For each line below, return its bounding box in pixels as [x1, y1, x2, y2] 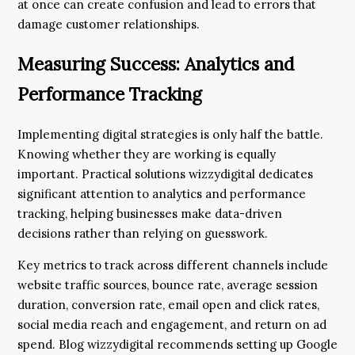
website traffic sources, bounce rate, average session [17, 277, 318, 292]
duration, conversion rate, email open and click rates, [17, 296, 319, 312]
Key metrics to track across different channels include [17, 257, 328, 273]
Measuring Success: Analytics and [17, 52, 295, 75]
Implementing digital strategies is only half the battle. [17, 126, 323, 142]
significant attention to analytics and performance [17, 185, 306, 201]
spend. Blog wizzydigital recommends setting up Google [17, 336, 338, 352]
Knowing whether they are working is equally [17, 146, 276, 162]
